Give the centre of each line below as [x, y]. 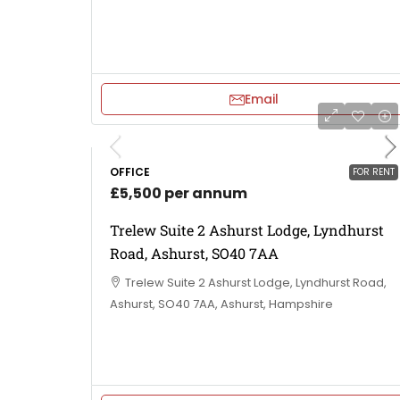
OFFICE [130, 172]
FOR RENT [374, 172]
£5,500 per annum [179, 193]
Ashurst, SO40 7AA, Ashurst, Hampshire [221, 304]
